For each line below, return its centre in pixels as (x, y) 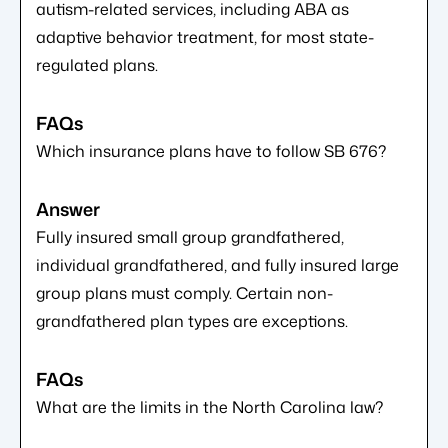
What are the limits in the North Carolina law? (209, 407)
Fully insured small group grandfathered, (190, 237)
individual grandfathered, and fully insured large (217, 265)
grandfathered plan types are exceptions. (192, 321)
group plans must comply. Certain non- (184, 293)
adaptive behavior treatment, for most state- (205, 37)
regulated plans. (97, 65)
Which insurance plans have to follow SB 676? (211, 151)
